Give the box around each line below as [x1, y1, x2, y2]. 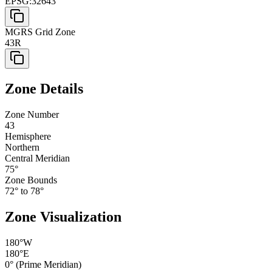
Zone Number [5, 109, 59, 120]
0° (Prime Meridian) [5, 259, 81, 270]
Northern [5, 141, 39, 152]
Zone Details [5, 81, 83, 97]
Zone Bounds [5, 174, 57, 185]
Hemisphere [5, 131, 51, 141]
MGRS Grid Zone [5, 27, 75, 38]
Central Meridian [5, 152, 70, 163]
